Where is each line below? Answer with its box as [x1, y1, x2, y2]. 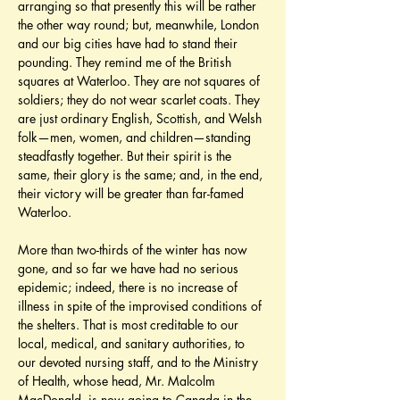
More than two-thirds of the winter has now [18, 241, 251, 258]
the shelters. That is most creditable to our [18, 316, 242, 333]
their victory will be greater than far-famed [18, 185, 247, 202]
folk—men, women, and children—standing [18, 129, 254, 146]
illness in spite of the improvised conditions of [18, 297, 265, 314]
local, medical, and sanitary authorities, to [18, 335, 248, 352]
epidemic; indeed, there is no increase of [18, 279, 241, 296]
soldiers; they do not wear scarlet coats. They [18, 91, 263, 108]
